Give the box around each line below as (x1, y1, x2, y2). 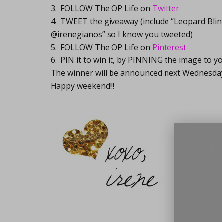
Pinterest (152, 42, 186, 53)
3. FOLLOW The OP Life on (51, 3, 152, 14)
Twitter (152, 3, 179, 14)
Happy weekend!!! (51, 80, 114, 91)
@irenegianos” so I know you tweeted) (51, 29, 193, 40)
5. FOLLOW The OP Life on (51, 42, 152, 53)
